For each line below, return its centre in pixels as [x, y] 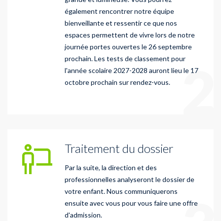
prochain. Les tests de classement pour [125, 58]
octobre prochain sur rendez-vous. [117, 82]
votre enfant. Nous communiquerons [121, 191]
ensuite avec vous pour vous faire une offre [131, 203]
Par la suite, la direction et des [111, 167]
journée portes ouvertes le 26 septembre [128, 46]
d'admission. [83, 215]
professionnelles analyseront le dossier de [129, 179]
